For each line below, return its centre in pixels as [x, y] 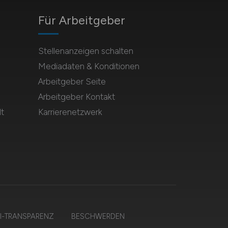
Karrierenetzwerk [70, 112]
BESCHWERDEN [98, 216]
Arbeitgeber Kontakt [76, 97]
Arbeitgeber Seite [72, 81]
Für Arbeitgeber [81, 20]
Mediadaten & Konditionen [89, 66]
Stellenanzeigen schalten [85, 51]
